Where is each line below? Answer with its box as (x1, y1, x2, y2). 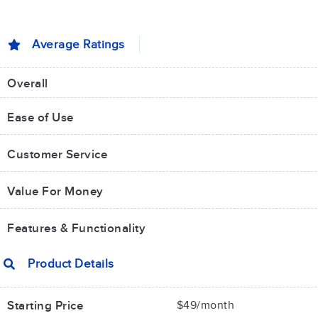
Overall (7, 77, 48, 91)
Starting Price (7, 299, 83, 313)
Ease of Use (7, 111, 74, 125)
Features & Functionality (7, 221, 146, 236)
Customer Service (7, 148, 107, 162)
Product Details (28, 257, 114, 271)
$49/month (176, 299, 235, 312)
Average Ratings (32, 38, 125, 52)
